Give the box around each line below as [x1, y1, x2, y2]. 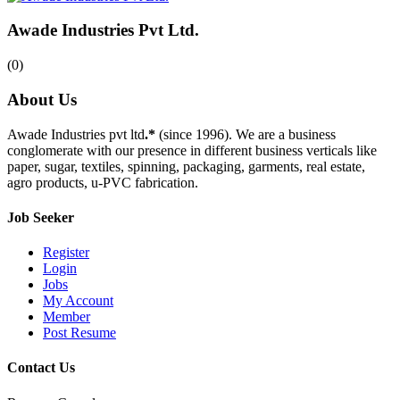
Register [43, 245, 89, 261]
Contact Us [7, 360, 75, 376]
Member [43, 309, 90, 325]
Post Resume [43, 325, 116, 341]
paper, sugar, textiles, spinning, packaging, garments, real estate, [7, 158, 365, 174]
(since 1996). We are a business [155, 126, 336, 142]
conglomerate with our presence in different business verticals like [7, 142, 377, 158]
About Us [7, 89, 77, 109]
